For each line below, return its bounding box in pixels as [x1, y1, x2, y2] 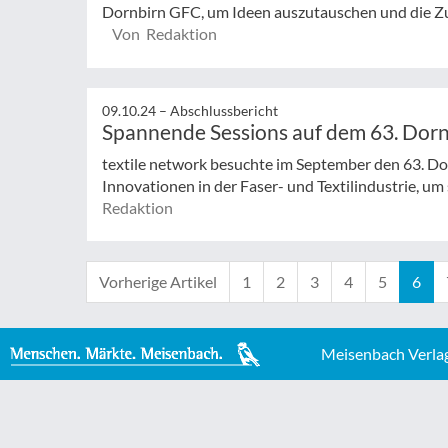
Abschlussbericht [170, 101, 278, 119]
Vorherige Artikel [99, 272, 217, 292]
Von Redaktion [112, 23, 217, 43]
